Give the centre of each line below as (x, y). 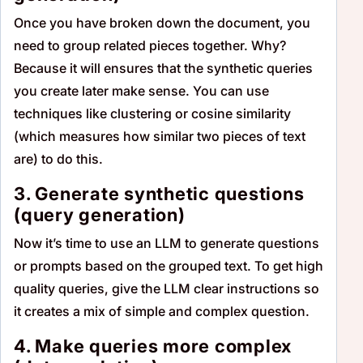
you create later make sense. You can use (141, 90)
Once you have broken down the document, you (162, 22)
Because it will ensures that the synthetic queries (163, 68)
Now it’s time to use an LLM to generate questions (167, 243)
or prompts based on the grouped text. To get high (169, 265)
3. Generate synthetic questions (159, 193)
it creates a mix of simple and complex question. (162, 311)
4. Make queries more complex (153, 346)
